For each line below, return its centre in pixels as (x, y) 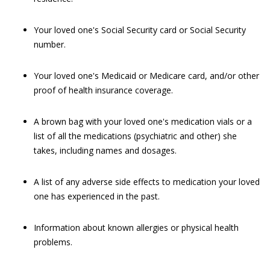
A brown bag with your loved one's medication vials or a (143, 121)
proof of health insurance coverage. (103, 90)
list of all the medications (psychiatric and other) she (135, 136)
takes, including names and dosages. (105, 150)
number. (50, 44)
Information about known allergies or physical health (136, 228)
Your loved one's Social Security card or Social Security (140, 30)
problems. (53, 242)
